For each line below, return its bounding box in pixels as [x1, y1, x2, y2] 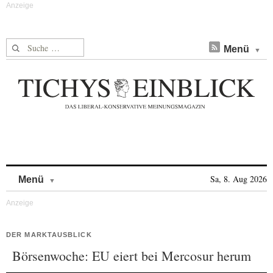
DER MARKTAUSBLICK [6, 231, 92, 238]
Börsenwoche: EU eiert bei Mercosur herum [12, 247, 251, 264]
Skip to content [55, 168, 119, 179]
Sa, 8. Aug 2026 [210, 173, 267, 185]
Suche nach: [6, 39, 53, 52]
